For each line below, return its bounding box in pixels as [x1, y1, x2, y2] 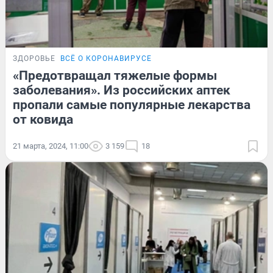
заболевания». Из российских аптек [13, 82, 230, 97]
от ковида [13, 112, 73, 127]
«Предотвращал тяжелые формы [13, 68, 217, 83]
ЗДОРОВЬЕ [13, 54, 55, 63]
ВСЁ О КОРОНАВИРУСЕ [60, 54, 152, 63]
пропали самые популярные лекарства [13, 97, 250, 112]
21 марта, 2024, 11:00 [13, 141, 88, 151]
